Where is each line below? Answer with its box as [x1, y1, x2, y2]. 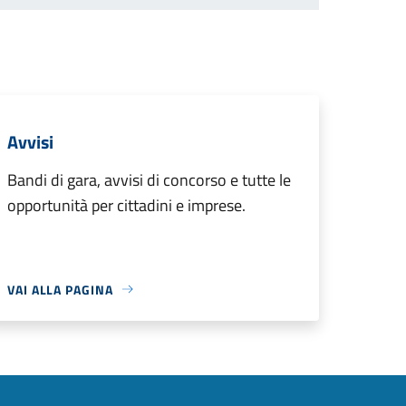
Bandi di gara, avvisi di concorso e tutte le [7, 167, 291, 192]
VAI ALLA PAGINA [7, 279, 113, 299]
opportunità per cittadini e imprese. [7, 192, 246, 217]
